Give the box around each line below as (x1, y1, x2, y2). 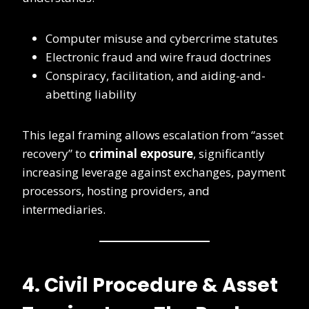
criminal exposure (89, 146, 193, 162)
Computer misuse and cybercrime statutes (46, 30, 278, 47)
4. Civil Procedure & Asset (22, 272, 278, 299)
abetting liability (46, 86, 137, 103)
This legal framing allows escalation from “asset (22, 127, 283, 143)
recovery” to (22, 146, 89, 162)
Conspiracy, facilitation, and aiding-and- (46, 68, 266, 84)
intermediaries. (22, 201, 106, 218)
